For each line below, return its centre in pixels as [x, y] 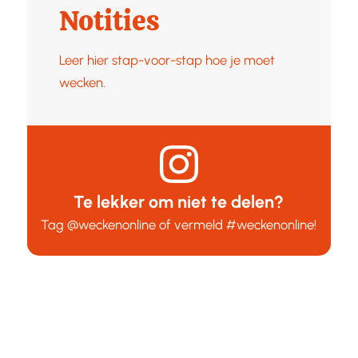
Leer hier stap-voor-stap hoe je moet [167, 60]
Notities [109, 20]
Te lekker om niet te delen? [179, 201]
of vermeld [191, 224]
